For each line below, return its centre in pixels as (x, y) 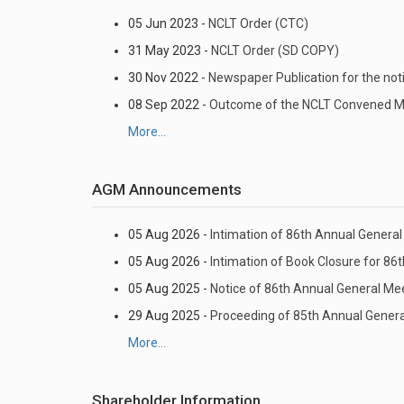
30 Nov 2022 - (168, 78)
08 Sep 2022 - (169, 105)
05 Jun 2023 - (168, 23)
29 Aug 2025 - (169, 316)
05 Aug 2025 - (169, 289)
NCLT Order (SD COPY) (275, 50)
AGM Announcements (167, 189)
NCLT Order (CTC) (258, 23)
